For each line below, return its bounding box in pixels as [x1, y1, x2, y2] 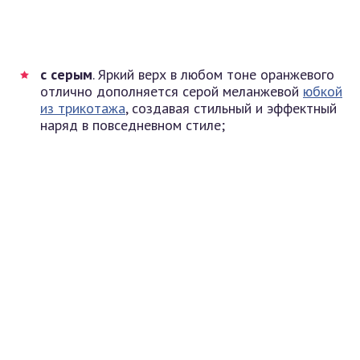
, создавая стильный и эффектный [125, 98, 337, 117]
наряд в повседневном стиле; [40, 115, 225, 134]
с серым [40, 64, 92, 84]
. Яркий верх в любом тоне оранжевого [92, 64, 334, 84]
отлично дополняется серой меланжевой [40, 81, 303, 100]
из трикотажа [40, 98, 125, 117]
